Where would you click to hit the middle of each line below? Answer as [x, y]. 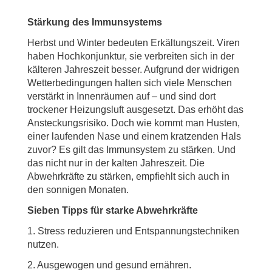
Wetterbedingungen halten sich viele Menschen [130, 83]
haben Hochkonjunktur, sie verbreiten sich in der [131, 56]
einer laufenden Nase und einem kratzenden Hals [134, 136]
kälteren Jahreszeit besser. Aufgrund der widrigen [133, 70]
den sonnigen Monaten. [78, 190]
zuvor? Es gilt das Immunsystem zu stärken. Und [131, 150]
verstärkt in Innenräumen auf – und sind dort [121, 96]
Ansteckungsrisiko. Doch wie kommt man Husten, [134, 123]
